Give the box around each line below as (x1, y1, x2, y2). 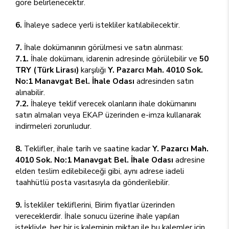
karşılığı (79, 64, 108, 75)
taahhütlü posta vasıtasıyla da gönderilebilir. (15, 177, 170, 188)
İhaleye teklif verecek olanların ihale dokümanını (29, 98, 196, 109)
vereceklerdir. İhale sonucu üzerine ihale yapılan (15, 211, 179, 221)
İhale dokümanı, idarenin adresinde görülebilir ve (29, 53, 199, 64)
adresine (173, 154, 205, 165)
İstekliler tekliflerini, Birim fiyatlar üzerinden (22, 199, 175, 210)
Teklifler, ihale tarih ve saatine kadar (22, 143, 152, 154)
